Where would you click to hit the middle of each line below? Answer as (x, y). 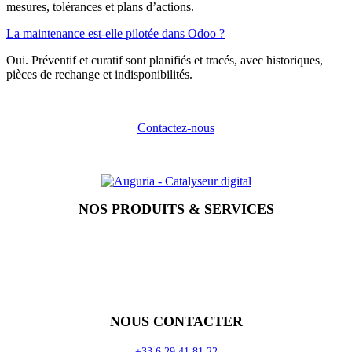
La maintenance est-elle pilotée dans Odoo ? (115, 33)
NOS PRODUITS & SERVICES (176, 209)
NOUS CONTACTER (176, 321)
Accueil (37, 239)
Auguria (37, 291)
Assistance (95, 273)
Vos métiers (37, 256)
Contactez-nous (176, 127)
